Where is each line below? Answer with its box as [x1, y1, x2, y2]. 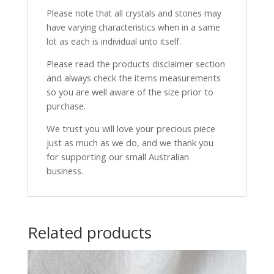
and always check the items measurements [46, 72, 221, 84]
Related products [27, 221, 152, 244]
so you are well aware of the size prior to [46, 86, 213, 98]
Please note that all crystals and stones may [46, 7, 221, 20]
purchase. [46, 100, 86, 113]
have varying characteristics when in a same [46, 21, 220, 34]
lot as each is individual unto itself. [46, 35, 181, 48]
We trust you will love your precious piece [46, 122, 215, 135]
